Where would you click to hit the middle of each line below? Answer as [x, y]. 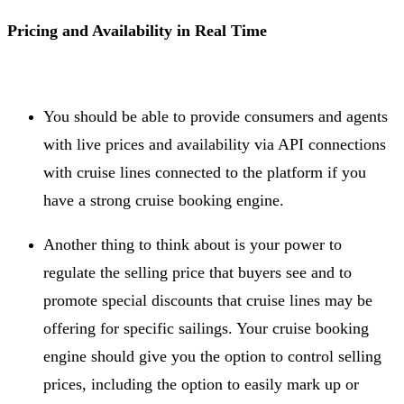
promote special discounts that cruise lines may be [208, 300]
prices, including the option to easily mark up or [201, 384]
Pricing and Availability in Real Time [137, 30]
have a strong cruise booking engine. [164, 200]
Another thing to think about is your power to [193, 244]
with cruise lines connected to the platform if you [205, 172]
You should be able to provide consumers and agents [216, 116]
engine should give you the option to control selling [212, 356]
